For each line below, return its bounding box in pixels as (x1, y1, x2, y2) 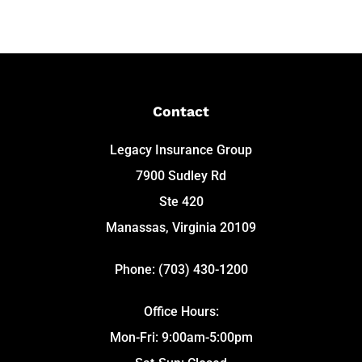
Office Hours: (143, 303, 219, 319)
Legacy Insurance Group (110, 141, 252, 158)
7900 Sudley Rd (136, 167, 226, 183)
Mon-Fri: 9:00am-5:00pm (109, 329, 253, 345)
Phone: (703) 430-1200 (114, 261, 248, 277)
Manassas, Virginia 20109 (106, 219, 256, 235)
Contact (153, 103, 209, 120)
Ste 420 (158, 193, 204, 209)
